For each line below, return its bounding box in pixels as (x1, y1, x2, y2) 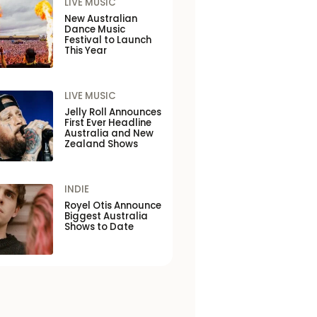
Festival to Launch (64, 33, 151, 47)
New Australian (64, 12, 137, 26)
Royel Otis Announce (64, 199, 161, 213)
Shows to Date (64, 220, 134, 234)
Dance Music (64, 23, 125, 37)
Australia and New (64, 127, 154, 141)
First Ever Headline (64, 116, 151, 130)
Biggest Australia (64, 209, 148, 224)
